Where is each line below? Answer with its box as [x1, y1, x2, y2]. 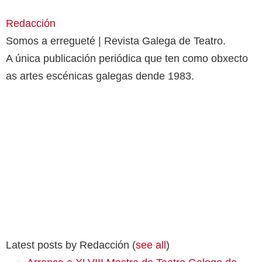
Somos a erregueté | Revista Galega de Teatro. [6, 35, 226, 47]
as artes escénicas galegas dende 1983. [6, 70, 194, 82]
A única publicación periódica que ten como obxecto [6, 52, 248, 64]
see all [136, 239, 166, 251]
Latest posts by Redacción [6, 239, 132, 251]
